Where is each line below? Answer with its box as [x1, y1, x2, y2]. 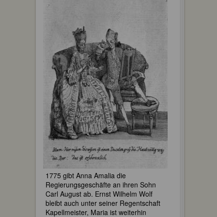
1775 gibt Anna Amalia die [46, 170, 126, 180]
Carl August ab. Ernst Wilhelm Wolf [46, 188, 153, 199]
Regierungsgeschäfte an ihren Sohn [46, 179, 156, 189]
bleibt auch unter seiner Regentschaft [46, 198, 160, 208]
